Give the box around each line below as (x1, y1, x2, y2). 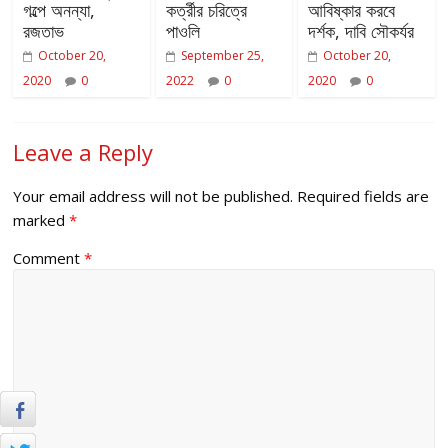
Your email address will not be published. (13, 186, 294, 207)
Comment (13, 248, 85, 269)
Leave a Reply (13, 137, 154, 168)
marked (13, 210, 70, 231)
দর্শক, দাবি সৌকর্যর (307, 19, 414, 44)
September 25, (180, 47, 264, 65)
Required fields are (297, 186, 430, 207)
